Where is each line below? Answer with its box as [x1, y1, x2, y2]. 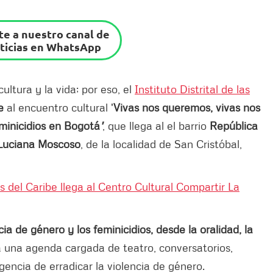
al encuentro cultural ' [4, 100, 113, 114]
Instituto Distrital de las [135, 82, 250, 96]
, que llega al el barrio [102, 118, 210, 132]
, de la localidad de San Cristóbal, [80, 136, 242, 151]
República [210, 118, 258, 132]
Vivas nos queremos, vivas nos [113, 100, 260, 114]
